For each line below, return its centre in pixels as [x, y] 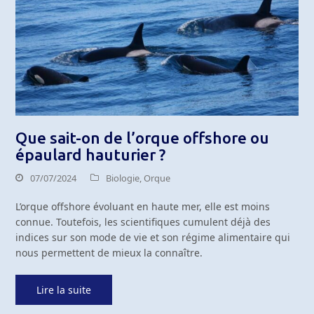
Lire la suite [64, 290]
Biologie [123, 178]
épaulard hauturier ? [91, 155]
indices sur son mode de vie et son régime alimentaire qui [153, 238]
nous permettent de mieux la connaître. [109, 253]
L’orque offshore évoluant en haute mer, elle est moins [143, 207]
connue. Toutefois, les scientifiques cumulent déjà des [143, 222]
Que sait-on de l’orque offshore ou [143, 138]
